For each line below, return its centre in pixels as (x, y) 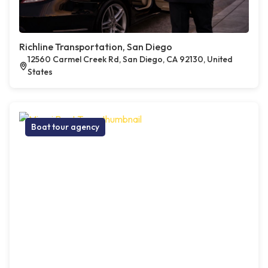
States (40, 72)
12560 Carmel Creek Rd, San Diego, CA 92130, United (130, 59)
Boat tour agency (65, 127)
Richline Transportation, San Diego (96, 47)
